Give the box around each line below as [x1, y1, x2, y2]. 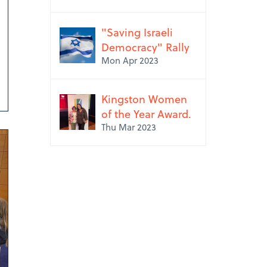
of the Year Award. [101, 105, 191, 122]
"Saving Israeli [101, 24, 173, 40]
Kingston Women [101, 91, 187, 107]
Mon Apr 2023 [101, 54, 159, 67]
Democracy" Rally [101, 39, 190, 55]
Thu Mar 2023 [101, 120, 156, 133]
